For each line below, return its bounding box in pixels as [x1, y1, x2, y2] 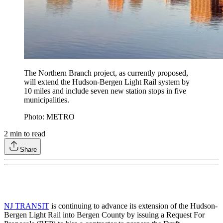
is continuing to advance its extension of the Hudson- [49, 202, 218, 211]
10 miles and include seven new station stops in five [24, 87, 186, 96]
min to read [8, 129, 45, 138]
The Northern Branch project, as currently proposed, [24, 69, 188, 78]
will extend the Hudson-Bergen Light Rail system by [24, 78, 190, 87]
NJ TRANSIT [4, 202, 49, 211]
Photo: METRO [24, 112, 75, 121]
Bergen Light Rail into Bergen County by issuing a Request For [4, 211, 205, 220]
